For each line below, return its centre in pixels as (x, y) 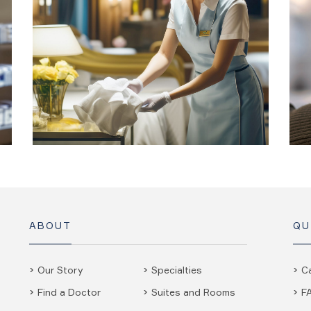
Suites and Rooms (193, 292)
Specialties (177, 270)
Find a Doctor (69, 292)
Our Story (60, 270)
